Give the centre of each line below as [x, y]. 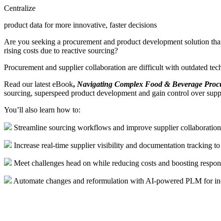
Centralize [20, 8]
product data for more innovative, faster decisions [80, 25]
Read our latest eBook [38, 84]
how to [67, 110]
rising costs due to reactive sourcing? [61, 50]
